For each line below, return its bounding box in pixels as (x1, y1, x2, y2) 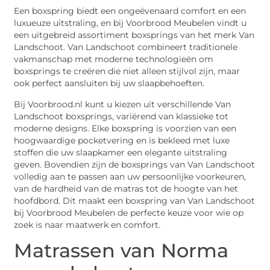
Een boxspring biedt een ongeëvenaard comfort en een (14, 6, 246, 16)
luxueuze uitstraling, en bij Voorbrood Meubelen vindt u (14, 18, 247, 28)
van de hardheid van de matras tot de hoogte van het (14, 183, 239, 193)
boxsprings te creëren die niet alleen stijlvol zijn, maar (14, 66, 240, 77)
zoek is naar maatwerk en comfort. (14, 219, 161, 230)
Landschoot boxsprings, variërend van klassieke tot (14, 111, 229, 121)
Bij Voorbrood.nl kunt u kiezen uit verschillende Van (14, 99, 231, 109)
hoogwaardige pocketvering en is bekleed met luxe (14, 135, 230, 145)
